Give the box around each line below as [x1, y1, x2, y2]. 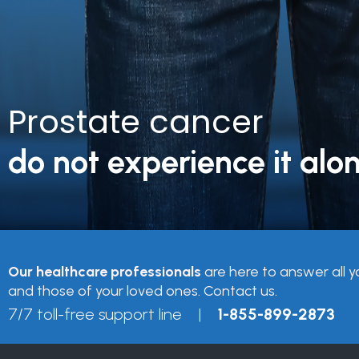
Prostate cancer [8, 99, 264, 144]
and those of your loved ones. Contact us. [8, 281, 277, 300]
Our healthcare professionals [8, 262, 201, 280]
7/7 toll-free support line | [8, 304, 217, 324]
